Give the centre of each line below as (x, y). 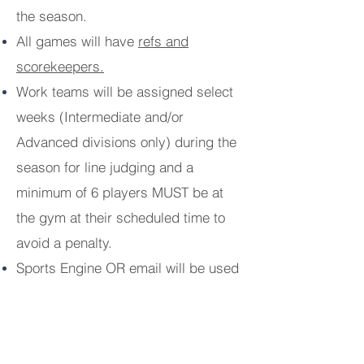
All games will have (77, 41)
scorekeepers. (60, 66)
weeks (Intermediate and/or (100, 117)
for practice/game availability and (118, 293)
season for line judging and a (105, 167)
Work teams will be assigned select (125, 91)
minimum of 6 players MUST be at (120, 192)
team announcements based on (112, 318)
